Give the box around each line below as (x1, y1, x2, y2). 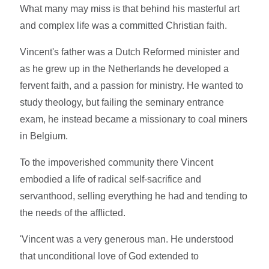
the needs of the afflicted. (20, 207, 126, 218)
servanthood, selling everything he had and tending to (20, 190, 248, 201)
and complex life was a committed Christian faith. (20, 20, 228, 31)
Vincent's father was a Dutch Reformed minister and (20, 46, 240, 57)
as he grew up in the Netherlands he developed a (20, 63, 229, 74)
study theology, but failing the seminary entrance (20, 97, 225, 107)
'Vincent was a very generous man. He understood (20, 234, 234, 244)
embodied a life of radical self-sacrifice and (20, 174, 202, 184)
